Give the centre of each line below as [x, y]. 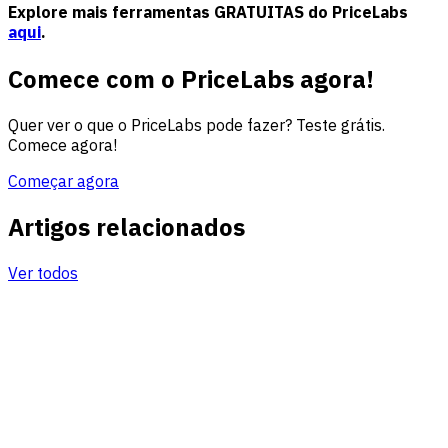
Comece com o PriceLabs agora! [191, 78]
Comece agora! [62, 144]
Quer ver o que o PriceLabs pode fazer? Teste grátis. [196, 124]
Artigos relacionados [126, 226]
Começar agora [63, 180]
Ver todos [43, 272]
